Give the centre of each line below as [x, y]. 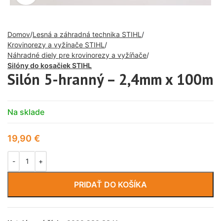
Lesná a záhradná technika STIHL [87, 34]
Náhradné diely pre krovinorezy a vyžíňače [77, 55]
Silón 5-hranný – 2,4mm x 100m [110, 79]
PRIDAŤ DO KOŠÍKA [110, 184]
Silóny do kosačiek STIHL [50, 65]
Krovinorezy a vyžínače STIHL [56, 44]
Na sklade [26, 112]
